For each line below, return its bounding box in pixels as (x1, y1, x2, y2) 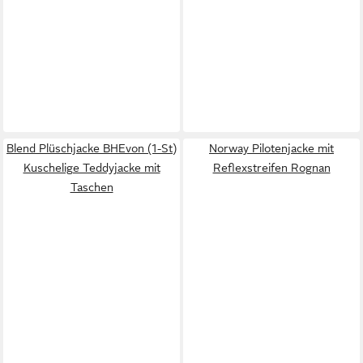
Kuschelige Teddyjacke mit (23, 160, 160, 174)
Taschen (70, 180, 113, 194)
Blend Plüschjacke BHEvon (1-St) (6, 141, 177, 155)
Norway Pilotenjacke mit (209, 141, 334, 155)
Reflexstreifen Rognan (212, 160, 331, 174)
